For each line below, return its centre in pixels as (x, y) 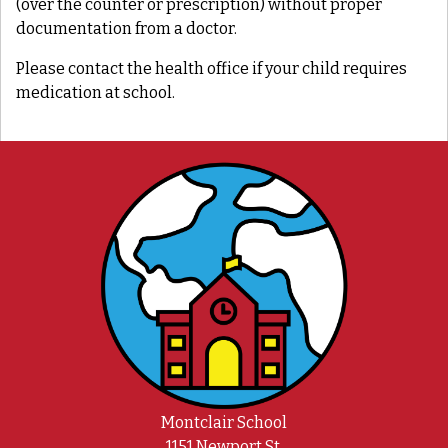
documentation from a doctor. (126, 28)
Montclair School (224, 422)
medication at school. (95, 92)
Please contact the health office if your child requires (211, 68)
